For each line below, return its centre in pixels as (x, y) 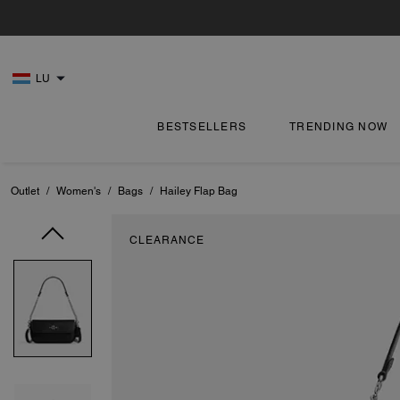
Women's (79, 191)
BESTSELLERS (202, 127)
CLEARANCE (167, 240)
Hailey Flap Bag (199, 191)
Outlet (25, 191)
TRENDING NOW (339, 127)
